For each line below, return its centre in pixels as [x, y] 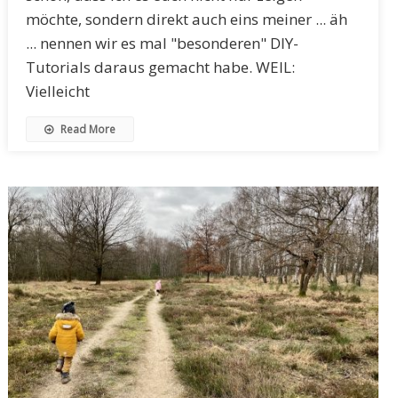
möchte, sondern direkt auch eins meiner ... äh [186, 20]
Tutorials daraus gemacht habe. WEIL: [160, 68]
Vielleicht [57, 92]
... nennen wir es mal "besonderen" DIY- [162, 44]
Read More [86, 130]
